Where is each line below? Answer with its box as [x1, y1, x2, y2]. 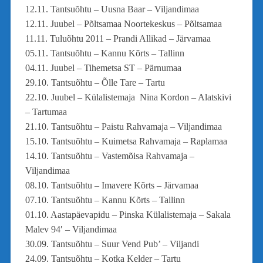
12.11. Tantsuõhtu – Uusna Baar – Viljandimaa [25, 4, 199, 14]
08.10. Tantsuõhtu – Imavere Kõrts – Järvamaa [25, 180, 198, 190]
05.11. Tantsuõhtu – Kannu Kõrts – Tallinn [25, 48, 184, 58]
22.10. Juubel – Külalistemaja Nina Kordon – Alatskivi [25, 92, 231, 102]
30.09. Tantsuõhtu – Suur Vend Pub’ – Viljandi [25, 238, 199, 249]
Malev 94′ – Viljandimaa [25, 224, 117, 234]
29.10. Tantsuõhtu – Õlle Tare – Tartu [25, 77, 165, 87]
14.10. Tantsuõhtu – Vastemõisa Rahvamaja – [25, 150, 194, 161]
